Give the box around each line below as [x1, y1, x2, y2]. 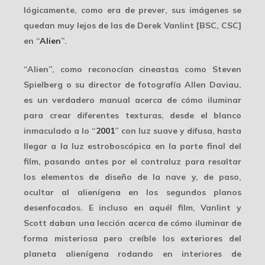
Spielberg [24, 79, 63, 90]
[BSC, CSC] [194, 20, 241, 31]
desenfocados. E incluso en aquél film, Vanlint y [24, 202, 241, 213]
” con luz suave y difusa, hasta [115, 125, 241, 136]
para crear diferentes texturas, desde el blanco [24, 109, 241, 121]
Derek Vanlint [137, 20, 194, 31]
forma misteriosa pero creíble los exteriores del [24, 232, 241, 244]
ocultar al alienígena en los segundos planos [24, 186, 241, 198]
